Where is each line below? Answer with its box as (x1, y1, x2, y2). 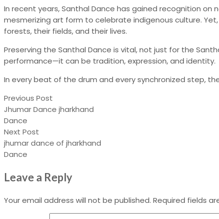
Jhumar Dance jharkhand (4, 104, 94, 114)
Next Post (4, 126, 39, 137)
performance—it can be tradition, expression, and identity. (4, 55, 216, 66)
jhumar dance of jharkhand (4, 137, 101, 148)
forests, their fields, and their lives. (4, 25, 127, 36)
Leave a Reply (4, 170, 72, 184)
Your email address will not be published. (4, 195, 151, 205)
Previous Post (4, 92, 53, 103)
